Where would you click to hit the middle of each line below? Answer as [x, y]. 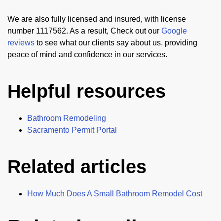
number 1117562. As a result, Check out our [84, 31]
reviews [21, 43]
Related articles [77, 167]
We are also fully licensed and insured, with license [97, 19]
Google [174, 31]
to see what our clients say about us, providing [116, 43]
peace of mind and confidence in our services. [87, 55]
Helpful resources [87, 92]
